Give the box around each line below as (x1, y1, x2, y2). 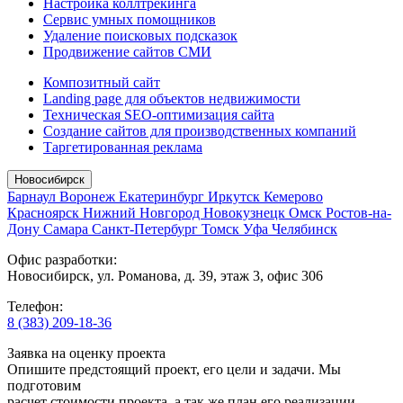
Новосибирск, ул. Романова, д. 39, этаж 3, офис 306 (7, 267, 323, 283)
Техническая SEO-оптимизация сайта (43, 106, 274, 122)
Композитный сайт (43, 74, 160, 90)
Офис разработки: (7, 251, 117, 267)
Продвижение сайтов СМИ (43, 43, 211, 59)
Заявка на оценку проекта (7, 345, 166, 361)
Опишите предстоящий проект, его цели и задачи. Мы (7, 361, 341, 377)
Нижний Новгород (83, 204, 203, 220)
